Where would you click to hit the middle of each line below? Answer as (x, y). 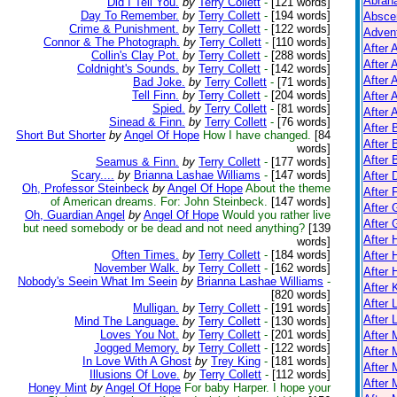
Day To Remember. (130, 16)
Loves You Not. (140, 335)
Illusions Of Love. (135, 374)
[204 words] (299, 95)
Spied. (169, 109)
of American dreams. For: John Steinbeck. (159, 202)
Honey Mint (58, 388)
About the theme (288, 188)
